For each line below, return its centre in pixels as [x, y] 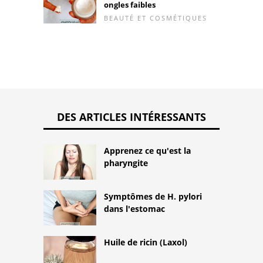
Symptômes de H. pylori [153, 196]
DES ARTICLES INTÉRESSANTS [131, 117]
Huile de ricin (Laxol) [146, 242]
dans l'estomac [134, 208]
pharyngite [126, 163]
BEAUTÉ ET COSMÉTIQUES [156, 18]
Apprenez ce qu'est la [147, 150]
